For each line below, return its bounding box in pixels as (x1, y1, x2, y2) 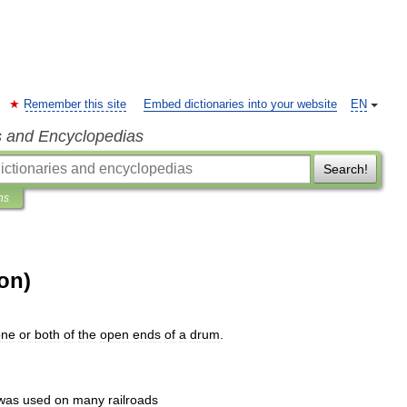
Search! (323, 162, 368, 176)
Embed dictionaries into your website (144, 98, 337, 111)
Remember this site (24, 98, 126, 111)
